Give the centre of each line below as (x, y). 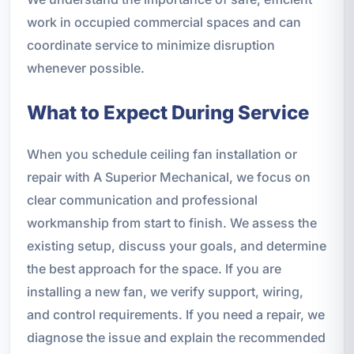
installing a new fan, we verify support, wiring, (165, 292)
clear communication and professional (142, 200)
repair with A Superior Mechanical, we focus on (168, 177)
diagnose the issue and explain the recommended (176, 338)
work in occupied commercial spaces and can (164, 23)
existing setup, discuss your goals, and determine (176, 246)
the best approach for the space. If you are (154, 269)
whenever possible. (85, 68)
